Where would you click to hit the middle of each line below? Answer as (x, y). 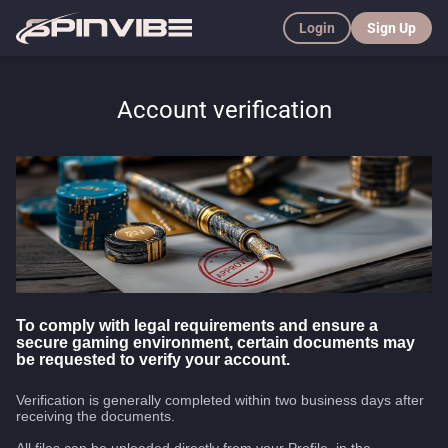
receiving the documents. (95, 415)
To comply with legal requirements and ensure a (197, 324)
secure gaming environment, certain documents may (215, 341)
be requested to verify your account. (153, 358)
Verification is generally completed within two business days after (220, 399)
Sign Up (391, 28)
